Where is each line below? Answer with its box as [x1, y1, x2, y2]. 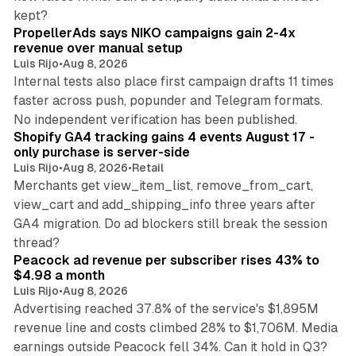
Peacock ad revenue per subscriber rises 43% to [13, 253, 319, 269]
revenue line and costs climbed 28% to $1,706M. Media [13, 320, 338, 336]
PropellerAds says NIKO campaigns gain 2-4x [13, 25, 296, 41]
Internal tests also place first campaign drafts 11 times [13, 74, 334, 90]
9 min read [277, 228, 327, 240]
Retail [131, 161, 164, 175]
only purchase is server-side [13, 145, 190, 161]
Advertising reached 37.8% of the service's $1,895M [13, 301, 319, 317]
